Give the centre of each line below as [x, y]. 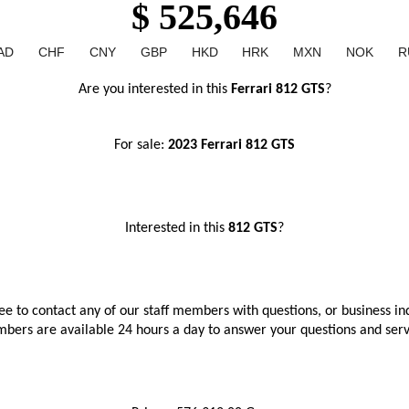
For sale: [141, 145]
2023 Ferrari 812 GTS [231, 145]
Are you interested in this [152, 89]
